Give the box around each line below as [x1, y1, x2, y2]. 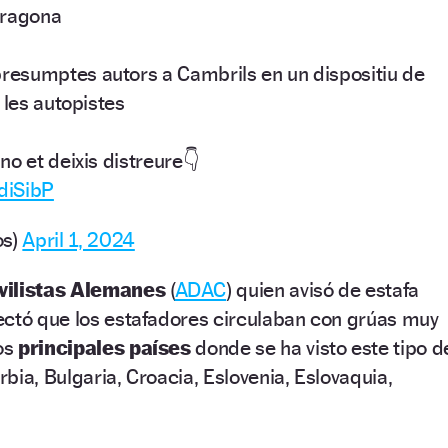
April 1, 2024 [22, 226, 135, 252]
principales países [18, 334, 191, 360]
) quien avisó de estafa [226, 276, 420, 302]
